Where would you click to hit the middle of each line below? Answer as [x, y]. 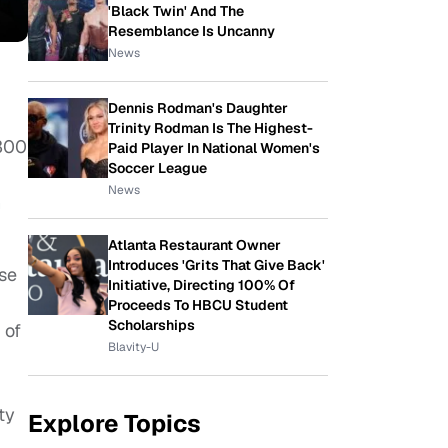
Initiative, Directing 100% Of [201, 285]
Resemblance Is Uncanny [191, 31]
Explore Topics [114, 423]
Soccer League [157, 168]
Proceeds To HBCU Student [198, 305]
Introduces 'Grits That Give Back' [216, 265]
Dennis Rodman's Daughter [198, 108]
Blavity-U [133, 347]
